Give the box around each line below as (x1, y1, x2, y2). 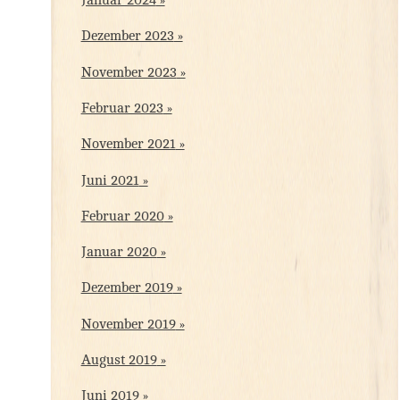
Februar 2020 (80, 208, 164, 224)
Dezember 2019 (80, 280, 173, 296)
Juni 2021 (80, 172, 139, 188)
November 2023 (80, 64, 177, 80)
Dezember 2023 (80, 29, 174, 45)
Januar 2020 (80, 245, 157, 261)
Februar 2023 (80, 100, 163, 116)
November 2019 (80, 316, 176, 332)
